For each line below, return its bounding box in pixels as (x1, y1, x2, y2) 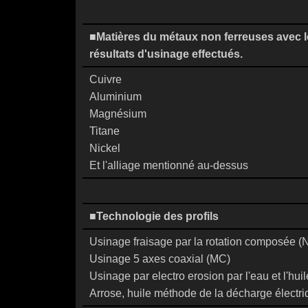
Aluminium (89, 91, 142, 102)
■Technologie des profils (89, 210, 219, 222)
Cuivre (89, 74, 122, 85)
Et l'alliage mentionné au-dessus (89, 159, 248, 171)
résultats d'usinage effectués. (89, 48, 243, 60)
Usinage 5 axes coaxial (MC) (89, 253, 230, 265)
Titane (89, 125, 120, 137)
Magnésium (89, 108, 146, 120)
